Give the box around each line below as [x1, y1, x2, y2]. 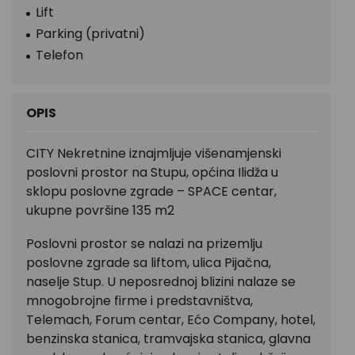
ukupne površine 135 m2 [26, 201, 174, 220]
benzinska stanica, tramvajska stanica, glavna [26, 330, 311, 349]
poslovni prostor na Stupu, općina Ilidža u [26, 163, 278, 182]
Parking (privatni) [36, 25, 145, 44]
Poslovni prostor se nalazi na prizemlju [26, 235, 262, 254]
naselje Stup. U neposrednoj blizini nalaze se [26, 273, 296, 292]
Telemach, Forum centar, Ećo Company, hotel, [26, 311, 315, 330]
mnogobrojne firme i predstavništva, [26, 292, 253, 311]
